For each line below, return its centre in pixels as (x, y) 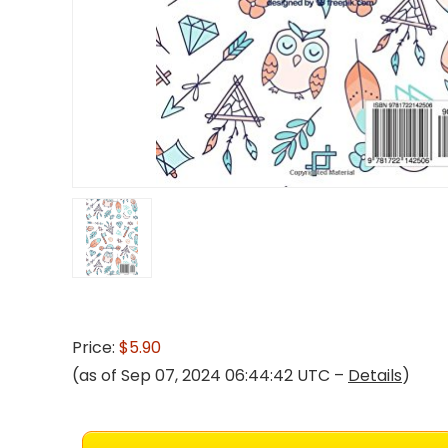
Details (375, 375)
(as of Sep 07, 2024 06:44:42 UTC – (210, 375)
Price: (95, 347)
